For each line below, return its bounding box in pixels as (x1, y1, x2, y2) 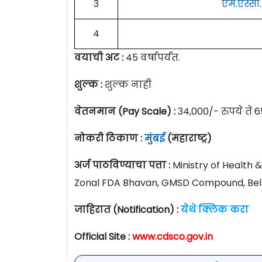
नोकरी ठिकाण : (74, 131, 144, 145)
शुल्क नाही (105, 77, 151, 91)
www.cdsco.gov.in (132, 229, 215, 243)
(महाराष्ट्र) (165, 131, 212, 145)
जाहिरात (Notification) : (74, 202, 178, 216)
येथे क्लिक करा (181, 202, 249, 216)
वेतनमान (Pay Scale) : (74, 104, 175, 118)
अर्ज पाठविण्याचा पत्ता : (74, 158, 170, 172)
